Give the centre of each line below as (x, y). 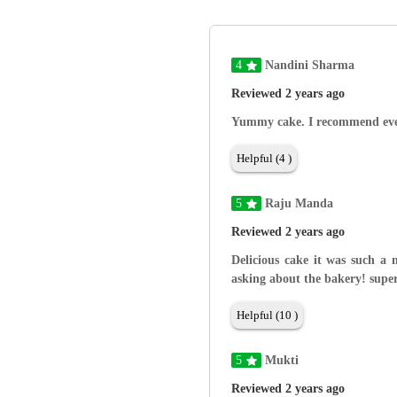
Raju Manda (297, 204)
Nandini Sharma (308, 66)
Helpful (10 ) (267, 315)
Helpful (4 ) (264, 159)
